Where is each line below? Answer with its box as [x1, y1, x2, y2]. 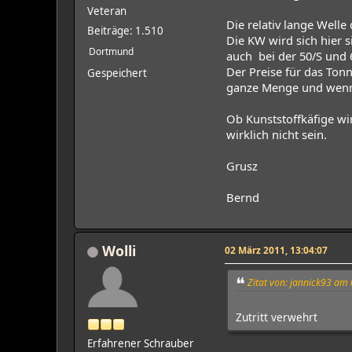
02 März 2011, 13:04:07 [225, 243, 328, 256]
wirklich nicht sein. [226, 126, 327, 142]
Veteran [87, 3, 126, 18]
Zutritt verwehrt [236, 310, 317, 325]
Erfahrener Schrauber [87, 335, 194, 350]
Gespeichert [87, 65, 147, 80]
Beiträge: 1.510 [87, 23, 163, 38]
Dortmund [89, 44, 134, 58]
